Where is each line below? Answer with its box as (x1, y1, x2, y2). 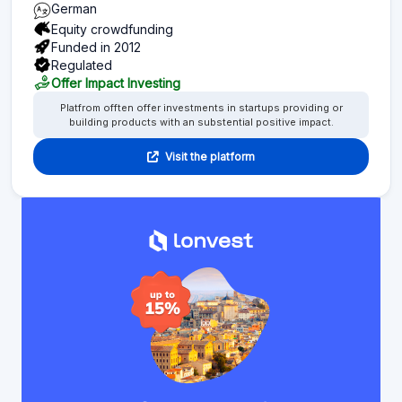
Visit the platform (165, 144, 255, 158)
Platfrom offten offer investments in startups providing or (59, 96, 343, 109)
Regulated (51, 51, 112, 67)
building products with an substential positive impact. (68, 110, 334, 124)
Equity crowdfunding (51, 15, 173, 31)
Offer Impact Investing (51, 69, 180, 85)
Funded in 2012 (51, 33, 141, 49)
